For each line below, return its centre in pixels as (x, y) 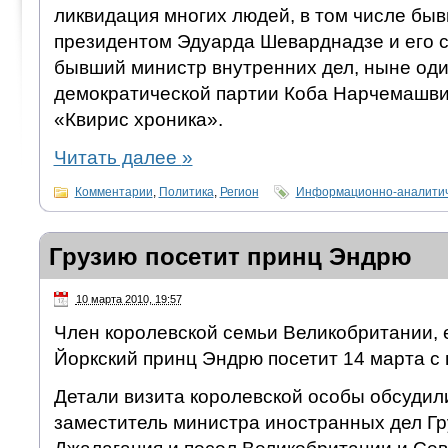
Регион (239, 191)
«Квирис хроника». (138, 119)
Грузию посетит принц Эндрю (230, 256)
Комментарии (113, 191)
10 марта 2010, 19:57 (128, 298)
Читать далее (117, 157)
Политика (186, 191)
